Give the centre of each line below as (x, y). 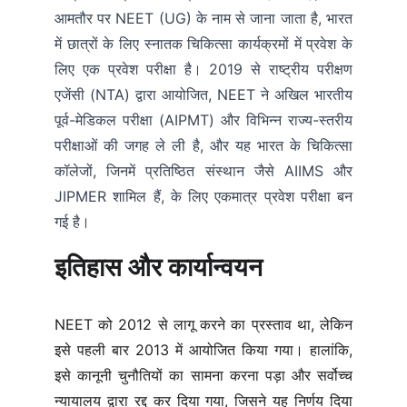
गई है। (72, 222)
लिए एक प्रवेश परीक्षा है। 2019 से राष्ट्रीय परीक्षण (203, 69)
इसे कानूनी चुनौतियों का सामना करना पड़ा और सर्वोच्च (203, 375)
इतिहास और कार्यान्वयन (159, 267)
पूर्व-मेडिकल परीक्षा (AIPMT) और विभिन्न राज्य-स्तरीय (203, 120)
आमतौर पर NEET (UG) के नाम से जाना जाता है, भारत (203, 18)
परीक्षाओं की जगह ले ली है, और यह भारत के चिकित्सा (203, 145)
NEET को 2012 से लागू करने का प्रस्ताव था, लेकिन (203, 324)
